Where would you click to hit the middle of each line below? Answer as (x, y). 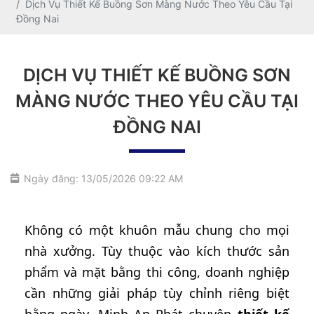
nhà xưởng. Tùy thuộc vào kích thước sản (157, 251)
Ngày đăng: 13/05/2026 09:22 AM (103, 178)
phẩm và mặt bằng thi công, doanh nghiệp (157, 272)
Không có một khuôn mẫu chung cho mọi (157, 230)
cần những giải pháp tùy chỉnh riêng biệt (157, 293)
